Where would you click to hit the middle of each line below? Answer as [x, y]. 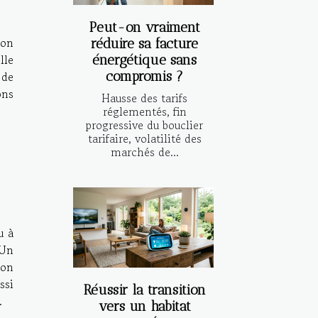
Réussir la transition [144, 290]
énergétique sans [144, 60]
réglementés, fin [144, 111]
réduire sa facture [144, 43]
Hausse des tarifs [144, 98]
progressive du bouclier [144, 125]
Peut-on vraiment [144, 27]
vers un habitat [144, 306]
